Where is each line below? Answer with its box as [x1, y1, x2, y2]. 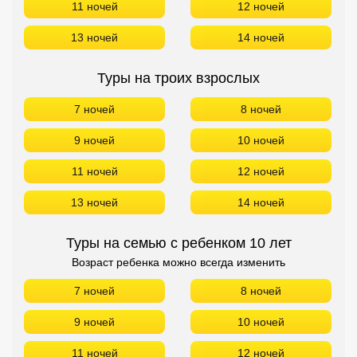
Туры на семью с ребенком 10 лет [65, 235, 292, 251]
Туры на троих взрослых [97, 70, 260, 86]
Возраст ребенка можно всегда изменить [72, 256, 285, 269]
